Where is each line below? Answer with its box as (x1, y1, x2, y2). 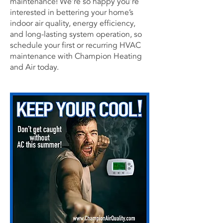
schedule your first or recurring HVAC (10, 40, 141, 51)
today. (35, 62, 61, 73)
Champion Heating (75, 51, 142, 62)
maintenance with (10, 51, 75, 62)
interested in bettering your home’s (10, 7, 133, 18)
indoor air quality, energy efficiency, (10, 18, 135, 29)
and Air (10, 62, 35, 73)
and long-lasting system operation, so (10, 29, 142, 40)
